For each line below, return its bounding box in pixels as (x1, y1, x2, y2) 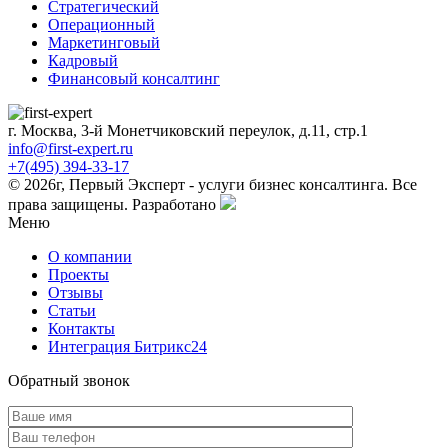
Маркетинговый (48, 34, 160, 51)
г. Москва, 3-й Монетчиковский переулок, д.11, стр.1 (8, 122, 368, 139)
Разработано (132, 196, 220, 213)
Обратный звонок (8, 372, 130, 389)
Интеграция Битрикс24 (48, 338, 207, 355)
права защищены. (8, 196, 132, 213)
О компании (48, 248, 132, 265)
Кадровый (48, 52, 118, 69)
